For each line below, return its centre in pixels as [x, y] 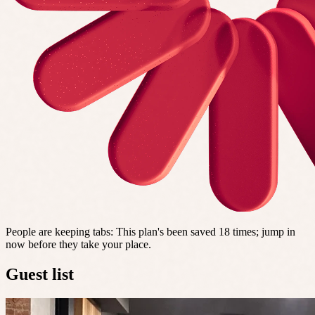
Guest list [40, 274]
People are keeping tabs [58, 231]
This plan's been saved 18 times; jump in [206, 231]
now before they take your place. [78, 244]
